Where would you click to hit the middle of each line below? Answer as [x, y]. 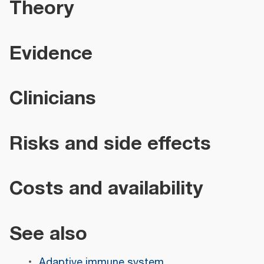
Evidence [51, 53]
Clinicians [53, 98]
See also [48, 233]
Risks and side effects [110, 143]
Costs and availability [106, 189]
